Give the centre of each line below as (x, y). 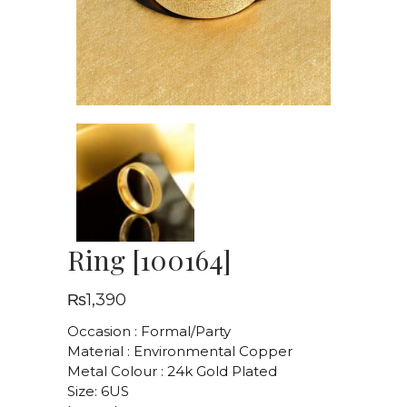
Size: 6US (98, 391)
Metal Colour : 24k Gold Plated (172, 371)
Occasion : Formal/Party (149, 331)
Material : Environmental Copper (180, 351)
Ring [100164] (149, 260)
